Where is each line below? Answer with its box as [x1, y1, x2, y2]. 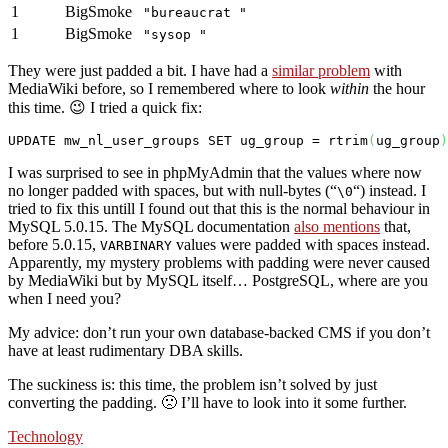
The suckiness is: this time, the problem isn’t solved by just [8, 375, 377, 393]
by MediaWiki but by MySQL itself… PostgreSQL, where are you [8, 271, 428, 289]
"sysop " [143, 26, 207, 42]
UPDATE [8, 132, 56, 148]
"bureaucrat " [143, 4, 247, 20]
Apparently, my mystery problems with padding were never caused [8, 253, 430, 271]
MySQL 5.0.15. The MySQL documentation [8, 217, 294, 235]
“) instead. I [353, 181, 426, 199]
